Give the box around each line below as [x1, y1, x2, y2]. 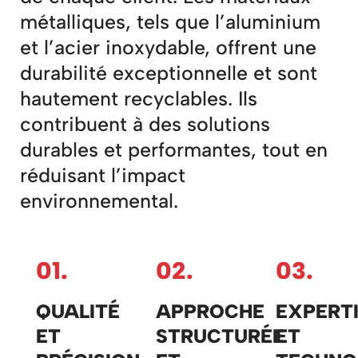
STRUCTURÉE [156, 324, 285, 348]
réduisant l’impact [20, 162, 185, 187]
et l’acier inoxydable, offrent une [20, 34, 316, 59]
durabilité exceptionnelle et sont [20, 60, 317, 85]
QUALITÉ [36, 299, 120, 323]
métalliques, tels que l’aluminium [20, 9, 320, 34]
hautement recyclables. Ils [20, 86, 257, 110]
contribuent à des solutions [20, 111, 270, 136]
